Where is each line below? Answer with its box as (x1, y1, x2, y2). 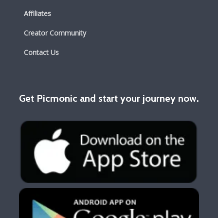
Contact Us (24, 48, 59, 57)
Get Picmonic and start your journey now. (19, 92, 199, 104)
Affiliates (24, 9, 51, 18)
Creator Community (24, 28, 86, 37)
